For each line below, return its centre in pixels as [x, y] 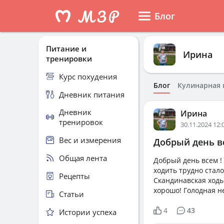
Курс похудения [88, 76]
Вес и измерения [90, 140]
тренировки [69, 58]
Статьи [71, 194]
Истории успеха [88, 212]
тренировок [81, 122]
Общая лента [83, 158]
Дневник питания [92, 94]
